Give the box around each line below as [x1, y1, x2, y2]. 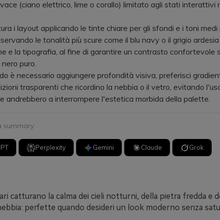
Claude [141, 143, 163, 151]
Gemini [93, 143, 114, 151]
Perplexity [35, 143, 66, 151]
